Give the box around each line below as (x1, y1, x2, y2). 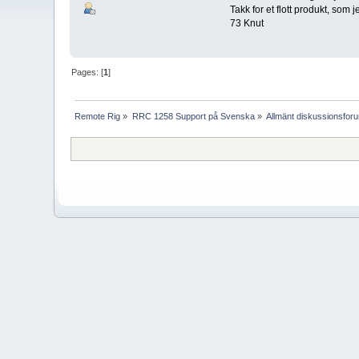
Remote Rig (75, 111, 121, 122)
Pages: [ (71, 67, 104, 78)
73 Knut (229, 18, 264, 30)
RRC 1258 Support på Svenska (131, 111, 255, 122)
